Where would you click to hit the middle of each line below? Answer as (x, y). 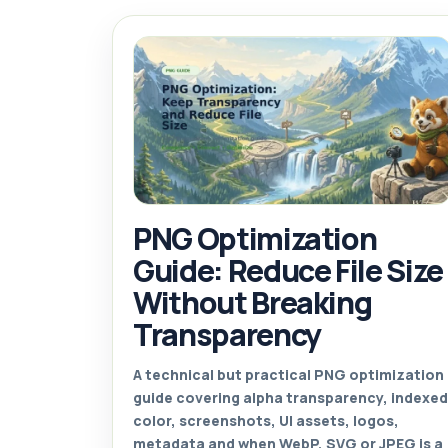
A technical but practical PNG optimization (288, 374)
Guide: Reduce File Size (288, 270)
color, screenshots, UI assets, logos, (266, 420)
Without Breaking (252, 302)
